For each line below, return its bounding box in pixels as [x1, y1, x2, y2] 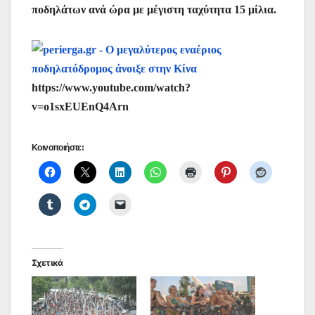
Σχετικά [32, 257, 63, 268]
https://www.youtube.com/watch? [32, 81, 191, 94]
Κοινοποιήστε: [32, 141, 84, 153]
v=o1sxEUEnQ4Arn [32, 100, 129, 112]
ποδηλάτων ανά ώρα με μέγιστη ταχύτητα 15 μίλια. [32, 3, 276, 15]
